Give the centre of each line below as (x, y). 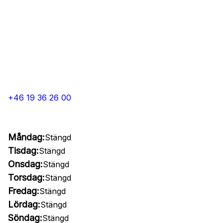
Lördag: (24, 204)
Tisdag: (23, 151)
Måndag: (26, 137)
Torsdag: (26, 177)
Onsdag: (25, 164)
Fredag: (24, 191)
